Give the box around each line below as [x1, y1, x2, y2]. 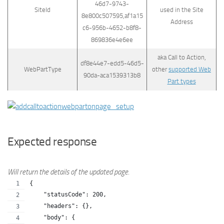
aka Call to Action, [157, 53, 206, 61]
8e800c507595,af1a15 [81, 12, 143, 19]
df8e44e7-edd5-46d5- [80, 59, 144, 67]
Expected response [7, 134, 97, 148]
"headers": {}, [29, 202, 92, 209]
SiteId [34, 6, 50, 13]
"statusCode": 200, [29, 190, 106, 198]
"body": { [29, 213, 75, 221]
